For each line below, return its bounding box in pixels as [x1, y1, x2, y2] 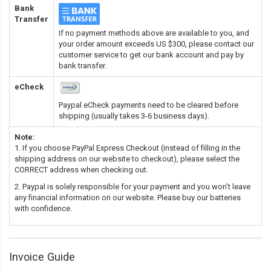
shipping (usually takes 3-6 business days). [59, 111, 209, 120]
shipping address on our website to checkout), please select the [15, 154, 240, 163]
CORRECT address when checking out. [15, 165, 148, 174]
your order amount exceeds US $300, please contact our [59, 39, 254, 48]
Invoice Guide [9, 250, 75, 263]
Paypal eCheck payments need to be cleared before [59, 100, 238, 109]
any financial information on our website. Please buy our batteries [15, 192, 241, 202]
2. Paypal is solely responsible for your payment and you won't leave [15, 181, 250, 191]
